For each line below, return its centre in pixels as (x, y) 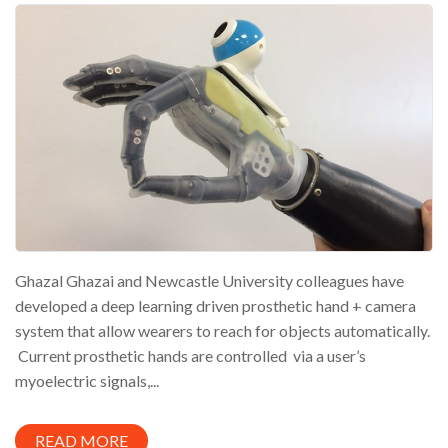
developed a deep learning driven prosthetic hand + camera (215, 305)
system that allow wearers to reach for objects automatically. (222, 330)
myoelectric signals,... (87, 380)
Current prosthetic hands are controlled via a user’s (190, 355)
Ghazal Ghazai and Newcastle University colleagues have (209, 280)
